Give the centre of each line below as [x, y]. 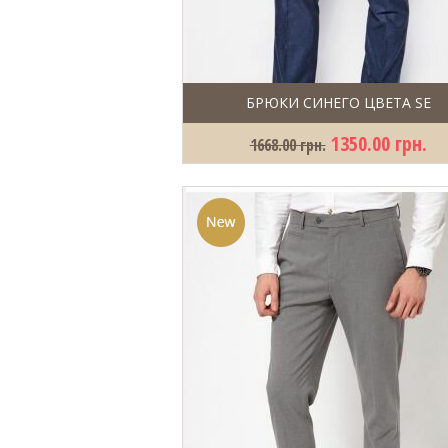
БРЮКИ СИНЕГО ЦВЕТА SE [338, 102]
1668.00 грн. [287, 145]
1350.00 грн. [378, 143]
